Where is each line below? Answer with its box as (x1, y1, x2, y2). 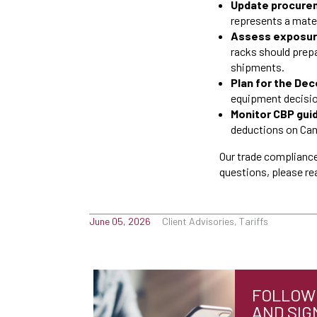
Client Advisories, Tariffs (162, 215, 268, 227)
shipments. (231, 60, 284, 74)
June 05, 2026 (89, 215, 151, 227)
